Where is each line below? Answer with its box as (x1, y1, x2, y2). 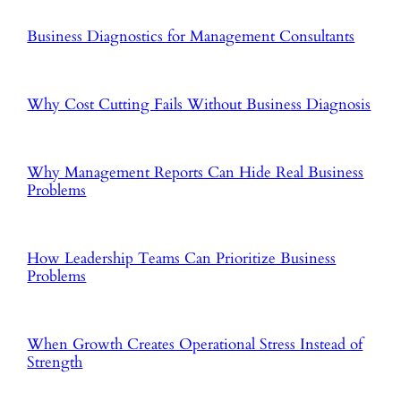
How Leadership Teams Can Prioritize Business (27, 247, 337, 269)
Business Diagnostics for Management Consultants (27, 25, 355, 47)
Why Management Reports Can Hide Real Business (27, 161, 364, 183)
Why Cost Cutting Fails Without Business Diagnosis (27, 93, 371, 115)
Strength (27, 352, 83, 373)
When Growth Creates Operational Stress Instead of (27, 334, 363, 355)
